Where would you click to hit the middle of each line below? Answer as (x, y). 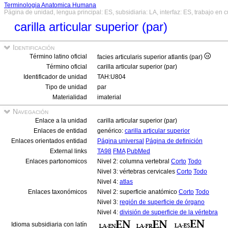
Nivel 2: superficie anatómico (138, 192)
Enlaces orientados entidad (49, 141)
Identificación (33, 47)
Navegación (30, 111)
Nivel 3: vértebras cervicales (137, 172)
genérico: (111, 131)
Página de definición (174, 141)
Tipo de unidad (66, 87)
